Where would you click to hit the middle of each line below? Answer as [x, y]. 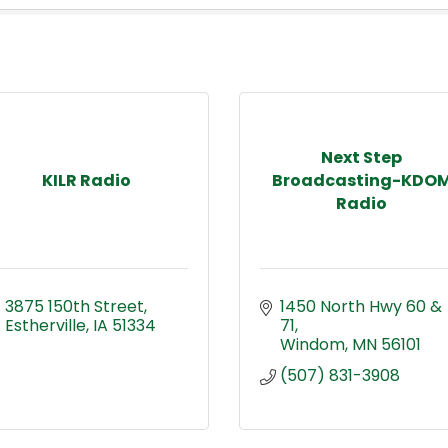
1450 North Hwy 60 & [361, 306]
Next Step [361, 157]
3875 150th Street [74, 306]
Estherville [45, 325]
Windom [312, 344]
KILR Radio [86, 180]
